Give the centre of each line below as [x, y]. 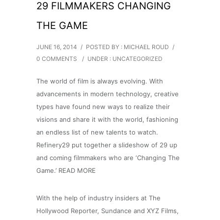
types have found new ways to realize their [103, 107]
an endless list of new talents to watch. [97, 132]
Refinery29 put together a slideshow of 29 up [107, 145]
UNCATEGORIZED [137, 59]
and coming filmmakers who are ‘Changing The [108, 158]
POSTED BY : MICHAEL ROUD [127, 47]
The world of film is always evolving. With [100, 81]
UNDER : [100, 59]
